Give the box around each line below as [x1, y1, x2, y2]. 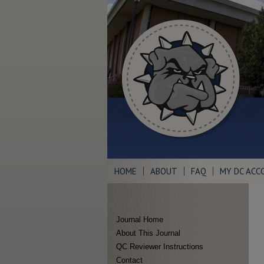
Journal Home [116, 215, 163, 224]
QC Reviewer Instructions [116, 242, 203, 251]
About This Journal [116, 229, 180, 237]
